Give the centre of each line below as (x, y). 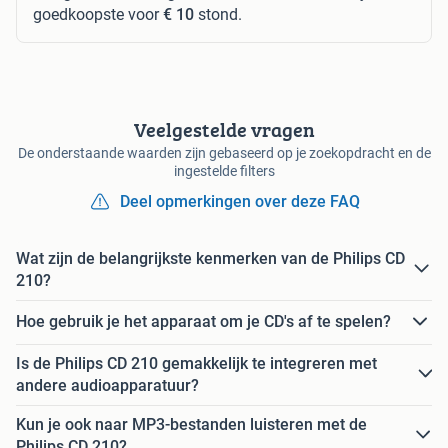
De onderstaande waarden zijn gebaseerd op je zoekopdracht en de (224, 152)
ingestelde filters (224, 170)
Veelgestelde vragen (224, 129)
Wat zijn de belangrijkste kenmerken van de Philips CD (210, 258)
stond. (218, 14)
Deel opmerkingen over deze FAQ (240, 201)
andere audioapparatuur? (107, 385)
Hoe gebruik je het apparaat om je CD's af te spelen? (203, 322)
